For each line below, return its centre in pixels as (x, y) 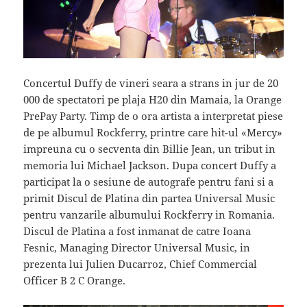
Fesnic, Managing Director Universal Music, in (137, 247)
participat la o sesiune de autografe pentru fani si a (149, 181)
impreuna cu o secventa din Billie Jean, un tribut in (150, 148)
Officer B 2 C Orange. (75, 280)
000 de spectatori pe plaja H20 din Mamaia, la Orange (153, 99)
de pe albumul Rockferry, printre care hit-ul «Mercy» (153, 132)
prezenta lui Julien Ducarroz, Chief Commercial (140, 263)
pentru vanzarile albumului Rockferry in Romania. (149, 214)
